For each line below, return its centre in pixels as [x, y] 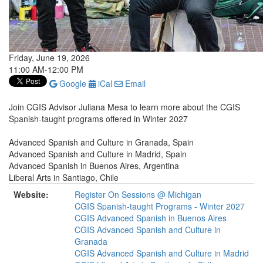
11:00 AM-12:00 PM [46, 69]
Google [72, 83]
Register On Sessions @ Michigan [138, 194]
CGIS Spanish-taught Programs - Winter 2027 [160, 206]
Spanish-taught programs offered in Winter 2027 [98, 119]
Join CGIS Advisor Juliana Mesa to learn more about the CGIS [124, 107]
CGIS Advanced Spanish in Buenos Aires [151, 218]
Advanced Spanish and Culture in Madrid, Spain [98, 154]
